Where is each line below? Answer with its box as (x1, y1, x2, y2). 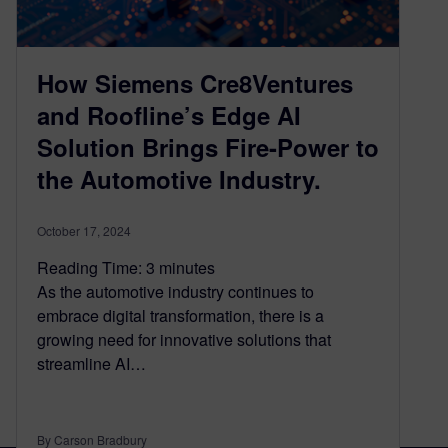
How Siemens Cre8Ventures (37, 65, 353, 100)
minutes (159, 255, 215, 279)
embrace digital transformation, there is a (37, 303, 324, 327)
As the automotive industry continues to (37, 279, 314, 303)
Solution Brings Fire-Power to (37, 129, 379, 164)
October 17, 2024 (37, 221, 131, 239)
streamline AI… (37, 351, 146, 375)
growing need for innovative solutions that (37, 327, 331, 351)
